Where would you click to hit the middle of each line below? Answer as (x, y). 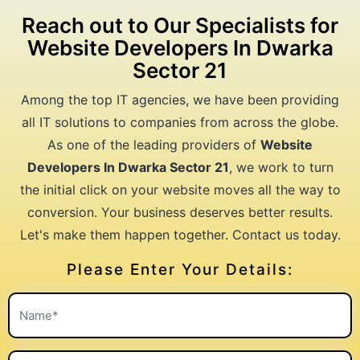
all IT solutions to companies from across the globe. (180, 122)
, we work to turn (281, 167)
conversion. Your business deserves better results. (180, 212)
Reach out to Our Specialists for (180, 25)
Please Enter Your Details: (180, 269)
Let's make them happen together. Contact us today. (180, 234)
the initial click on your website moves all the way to (180, 189)
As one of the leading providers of (154, 144)
